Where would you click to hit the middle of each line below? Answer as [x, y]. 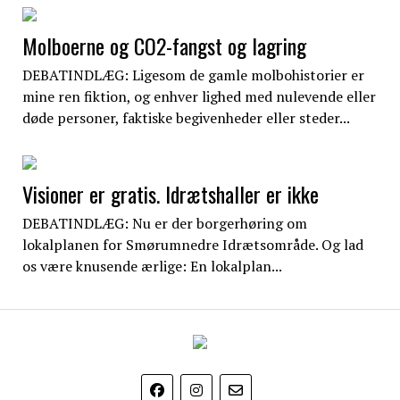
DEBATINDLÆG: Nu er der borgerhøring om [164, 223]
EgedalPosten [267, 341]
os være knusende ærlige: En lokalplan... [152, 266]
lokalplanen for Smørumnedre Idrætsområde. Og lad [192, 244]
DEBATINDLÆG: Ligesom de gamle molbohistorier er [193, 75]
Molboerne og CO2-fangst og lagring [164, 45]
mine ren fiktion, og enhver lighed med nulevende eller [199, 96]
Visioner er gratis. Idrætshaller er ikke [170, 193]
